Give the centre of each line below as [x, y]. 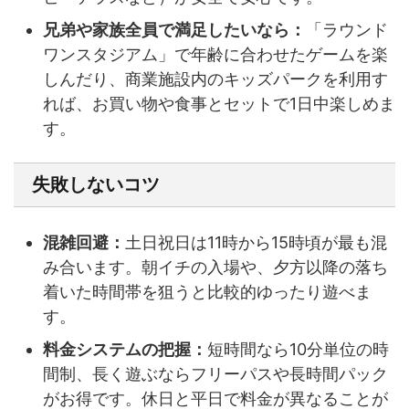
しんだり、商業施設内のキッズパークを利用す [215, 79]
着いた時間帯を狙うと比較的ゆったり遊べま [207, 291]
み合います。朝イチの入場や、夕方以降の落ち [215, 267]
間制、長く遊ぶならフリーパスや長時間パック [215, 373]
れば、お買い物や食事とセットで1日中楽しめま [219, 103]
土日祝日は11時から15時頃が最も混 [256, 242]
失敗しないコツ [96, 184]
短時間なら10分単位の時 [298, 349]
